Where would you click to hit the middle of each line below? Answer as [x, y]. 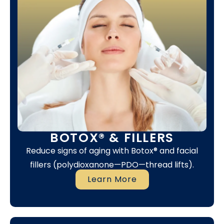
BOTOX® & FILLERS [112, 138]
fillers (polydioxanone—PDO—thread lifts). [112, 165]
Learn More [112, 179]
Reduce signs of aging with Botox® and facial [112, 151]
